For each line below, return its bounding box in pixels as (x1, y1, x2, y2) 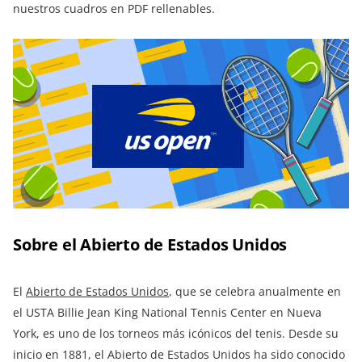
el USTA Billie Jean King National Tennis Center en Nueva (13, 304, 322, 320)
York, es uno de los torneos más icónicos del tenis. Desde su (13, 325, 339, 341)
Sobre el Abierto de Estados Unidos (13, 233, 288, 255)
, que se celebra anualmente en (169, 283, 341, 299)
